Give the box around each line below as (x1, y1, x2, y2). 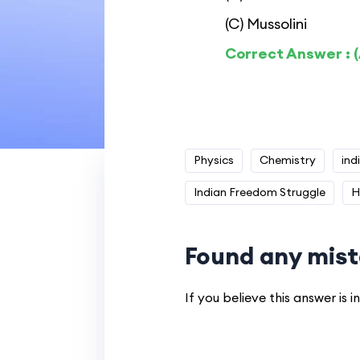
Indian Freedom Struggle (193, 185, 325, 199)
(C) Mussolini (224, 14, 307, 33)
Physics (193, 153, 234, 167)
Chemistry (259, 153, 316, 167)
